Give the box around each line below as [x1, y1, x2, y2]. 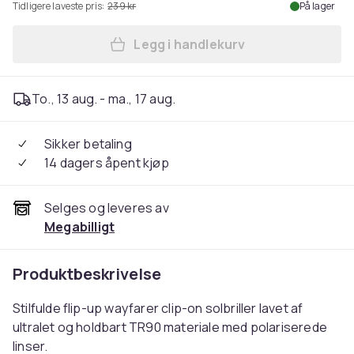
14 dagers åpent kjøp [44, 154, 169, 171]
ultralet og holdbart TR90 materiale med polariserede [13, 318, 327, 336]
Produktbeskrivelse [13, 263, 161, 284]
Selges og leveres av [44, 199, 169, 217]
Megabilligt [44, 218, 115, 235]
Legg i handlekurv [134, 36, 246, 53]
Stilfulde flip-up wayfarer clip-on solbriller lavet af [13, 299, 303, 317]
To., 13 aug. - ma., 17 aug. [32, 90, 176, 107]
